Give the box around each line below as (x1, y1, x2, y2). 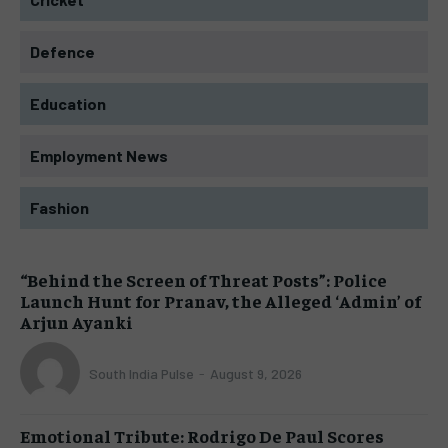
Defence (30, 41, 95, 61)
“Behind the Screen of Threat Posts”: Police (20, 267, 387, 291)
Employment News (30, 145, 168, 165)
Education (30, 93, 106, 113)
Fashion (30, 197, 89, 217)
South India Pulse (89, 365, 194, 383)
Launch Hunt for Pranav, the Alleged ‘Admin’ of (20, 288, 421, 312)
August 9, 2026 (210, 365, 302, 383)
